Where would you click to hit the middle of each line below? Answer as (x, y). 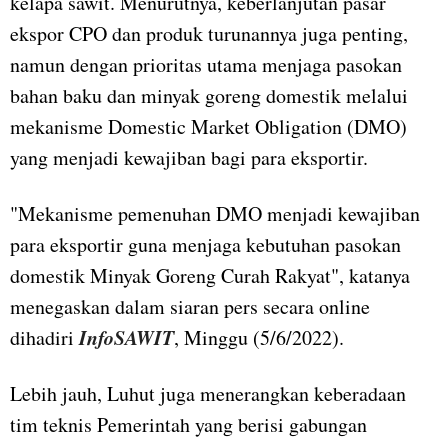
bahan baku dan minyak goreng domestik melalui (209, 96)
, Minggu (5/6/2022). (259, 338)
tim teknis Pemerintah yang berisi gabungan (188, 425)
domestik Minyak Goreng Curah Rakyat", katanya (210, 276)
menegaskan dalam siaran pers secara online (190, 307)
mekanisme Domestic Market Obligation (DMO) (208, 127)
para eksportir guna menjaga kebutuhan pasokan (205, 245)
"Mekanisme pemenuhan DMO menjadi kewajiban (215, 214)
